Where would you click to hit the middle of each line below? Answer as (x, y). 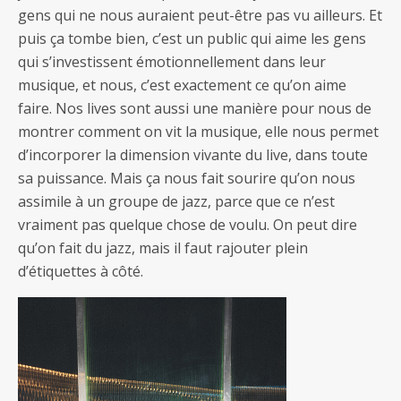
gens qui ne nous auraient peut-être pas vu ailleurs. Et (200, 15)
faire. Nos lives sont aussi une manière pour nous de (195, 108)
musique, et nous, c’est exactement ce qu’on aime (182, 85)
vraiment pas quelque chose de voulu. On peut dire (188, 224)
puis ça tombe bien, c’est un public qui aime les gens (192, 38)
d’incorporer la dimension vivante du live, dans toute (193, 154)
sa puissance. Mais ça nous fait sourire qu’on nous (187, 178)
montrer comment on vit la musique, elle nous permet (198, 131)
